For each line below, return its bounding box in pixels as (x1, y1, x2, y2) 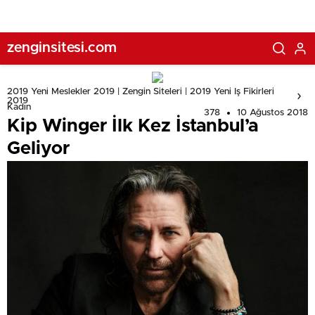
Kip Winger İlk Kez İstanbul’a (7, 117, 258, 135)
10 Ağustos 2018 (237, 108, 308, 117)
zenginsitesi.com (7, 40, 117, 55)
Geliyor (7, 139, 70, 157)
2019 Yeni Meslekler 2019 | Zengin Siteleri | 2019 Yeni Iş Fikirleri (7, 87, 274, 96)
